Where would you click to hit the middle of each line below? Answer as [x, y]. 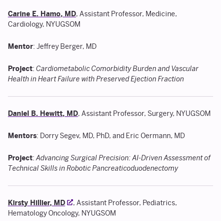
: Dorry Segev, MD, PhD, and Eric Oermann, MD [111, 136]
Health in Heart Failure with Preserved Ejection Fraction [96, 79]
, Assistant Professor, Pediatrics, [125, 203]
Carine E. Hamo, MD [42, 14]
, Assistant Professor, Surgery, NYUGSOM [144, 114]
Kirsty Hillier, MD [37, 203]
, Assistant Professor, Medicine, [127, 14]
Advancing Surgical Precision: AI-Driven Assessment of [123, 158]
